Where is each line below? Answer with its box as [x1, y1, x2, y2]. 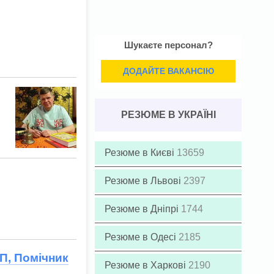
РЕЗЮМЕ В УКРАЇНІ [120, 109, 216, 120]
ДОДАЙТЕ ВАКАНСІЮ [122, 66, 214, 76]
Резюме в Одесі [105, 232, 179, 242]
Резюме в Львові [105, 176, 183, 186]
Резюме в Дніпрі [105, 204, 181, 214]
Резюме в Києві [105, 147, 177, 158]
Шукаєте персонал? [124, 40, 213, 50]
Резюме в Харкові [105, 260, 188, 270]
